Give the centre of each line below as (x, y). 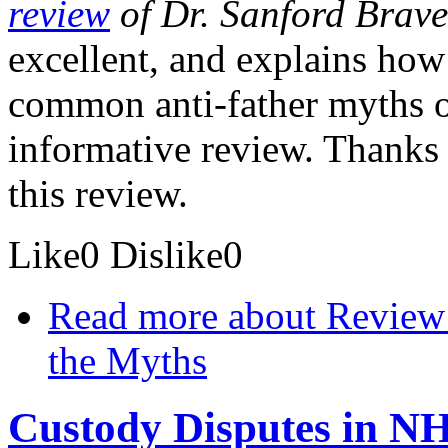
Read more (133, 315)
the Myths (127, 360)
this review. (98, 193)
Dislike (166, 254)
